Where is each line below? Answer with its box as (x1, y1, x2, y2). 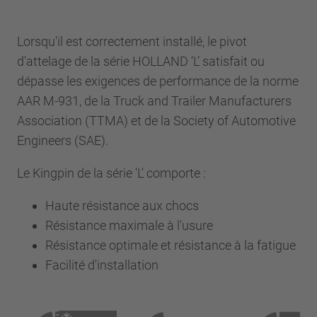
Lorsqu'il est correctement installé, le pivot (17, 33, 247, 49)
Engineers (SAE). (17, 132, 108, 148)
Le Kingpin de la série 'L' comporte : (17, 165, 206, 180)
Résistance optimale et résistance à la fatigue (45, 237, 296, 253)
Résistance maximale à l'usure (45, 217, 213, 233)
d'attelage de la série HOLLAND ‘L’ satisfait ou (17, 53, 265, 69)
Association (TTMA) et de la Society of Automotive (17, 113, 296, 128)
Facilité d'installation (45, 257, 158, 272)
